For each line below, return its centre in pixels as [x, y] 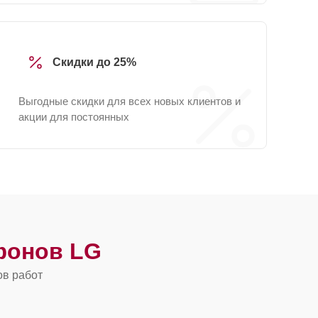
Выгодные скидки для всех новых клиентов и [130, 101]
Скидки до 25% [94, 62]
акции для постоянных [74, 117]
